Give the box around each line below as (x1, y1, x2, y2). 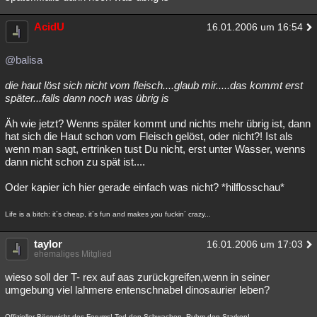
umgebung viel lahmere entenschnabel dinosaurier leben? (5, 284, 270, 296)
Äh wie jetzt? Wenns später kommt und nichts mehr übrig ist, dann (5, 117, 311, 129)
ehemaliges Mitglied (34, 249, 112, 259)
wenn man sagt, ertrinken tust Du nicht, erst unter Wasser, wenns (5, 143, 306, 155)
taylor (34, 238, 62, 250)
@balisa (5, 54, 42, 66)
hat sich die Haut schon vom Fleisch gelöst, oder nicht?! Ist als (5, 130, 293, 142)
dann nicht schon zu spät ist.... (5, 156, 145, 168)
